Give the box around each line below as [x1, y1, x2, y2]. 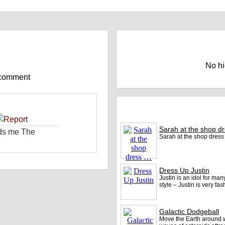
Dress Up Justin [159, 166, 210, 174]
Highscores [122, 36, 158, 44]
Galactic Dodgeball [159, 207, 219, 215]
